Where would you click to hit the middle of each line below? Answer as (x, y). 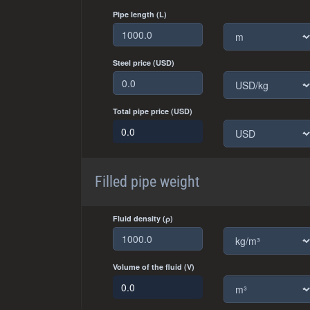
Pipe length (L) (140, 14)
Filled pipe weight (147, 182)
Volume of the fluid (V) (154, 267)
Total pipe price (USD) (153, 111)
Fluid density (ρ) (143, 218)
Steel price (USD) (144, 63)
